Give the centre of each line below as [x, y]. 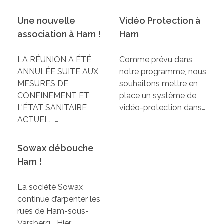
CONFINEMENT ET [53, 96]
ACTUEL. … [38, 120]
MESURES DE [43, 84]
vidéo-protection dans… [162, 108]
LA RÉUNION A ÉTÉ [54, 60]
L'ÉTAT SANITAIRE [52, 108]
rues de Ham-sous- [53, 211]
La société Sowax [50, 187]
